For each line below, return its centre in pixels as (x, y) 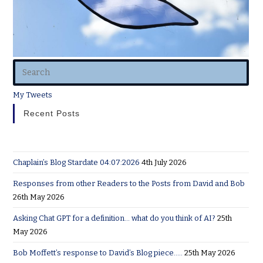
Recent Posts (52, 113)
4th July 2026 (164, 162)
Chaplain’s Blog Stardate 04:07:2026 (77, 162)
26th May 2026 (39, 197)
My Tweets (33, 95)
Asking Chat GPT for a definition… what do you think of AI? (114, 218)
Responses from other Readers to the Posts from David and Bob (129, 183)
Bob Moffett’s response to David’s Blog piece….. (98, 252)
